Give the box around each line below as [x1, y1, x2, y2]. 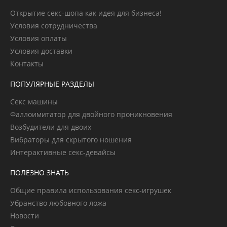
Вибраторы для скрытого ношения [10, 135, 132, 144]
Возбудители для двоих [10, 122, 91, 132]
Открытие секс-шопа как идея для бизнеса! [10, 8, 162, 18]
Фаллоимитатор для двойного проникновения [10, 109, 172, 119]
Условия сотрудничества [10, 21, 97, 30]
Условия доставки [10, 46, 72, 56]
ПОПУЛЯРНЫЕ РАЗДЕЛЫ [10, 79, 94, 89]
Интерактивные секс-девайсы [10, 147, 116, 157]
